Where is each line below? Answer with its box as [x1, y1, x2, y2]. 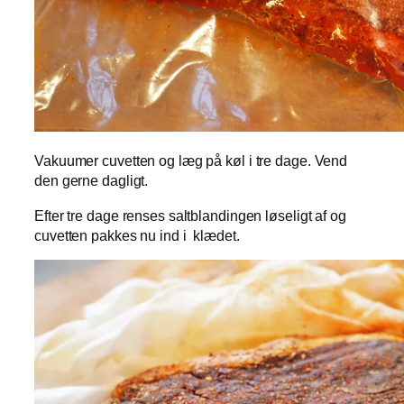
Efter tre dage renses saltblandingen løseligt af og [34, 207, 346, 224]
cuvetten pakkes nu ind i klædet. [34, 226, 240, 243]
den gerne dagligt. [34, 172, 149, 189]
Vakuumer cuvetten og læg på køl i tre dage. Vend [34, 152, 348, 170]
